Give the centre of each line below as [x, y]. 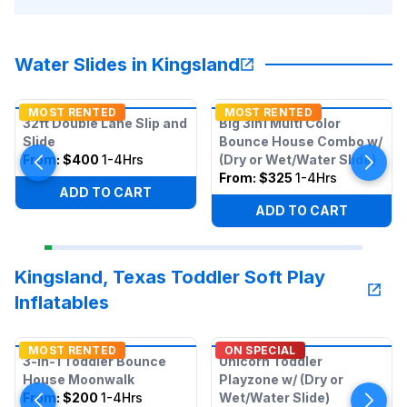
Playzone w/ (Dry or [281, 379]
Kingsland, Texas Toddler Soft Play [170, 277]
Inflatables [62, 303]
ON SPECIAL [260, 350]
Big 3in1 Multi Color [279, 123]
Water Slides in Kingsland [127, 65]
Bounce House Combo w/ [300, 141]
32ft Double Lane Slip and [105, 123]
